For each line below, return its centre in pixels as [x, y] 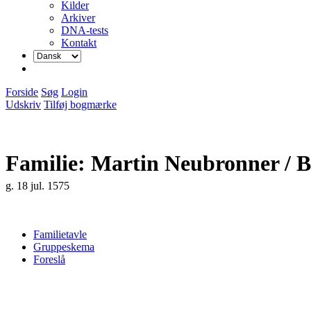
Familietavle [60, 235]
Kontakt [79, 42]
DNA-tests [85, 30]
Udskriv [23, 104]
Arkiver [78, 17]
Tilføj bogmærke [80, 104]
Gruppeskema [64, 247]
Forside [22, 92]
